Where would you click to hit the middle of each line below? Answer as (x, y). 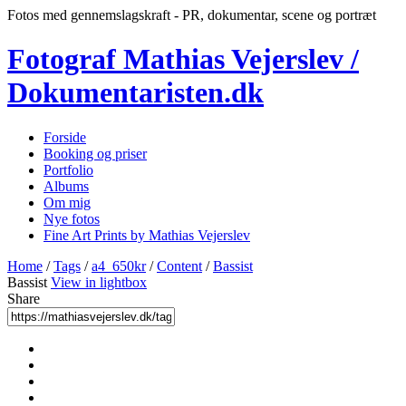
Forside (65, 137)
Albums (66, 186)
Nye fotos (72, 218)
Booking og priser (95, 153)
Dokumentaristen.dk (135, 93)
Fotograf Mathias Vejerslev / (183, 59)
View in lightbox (99, 282)
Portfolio (68, 169)
